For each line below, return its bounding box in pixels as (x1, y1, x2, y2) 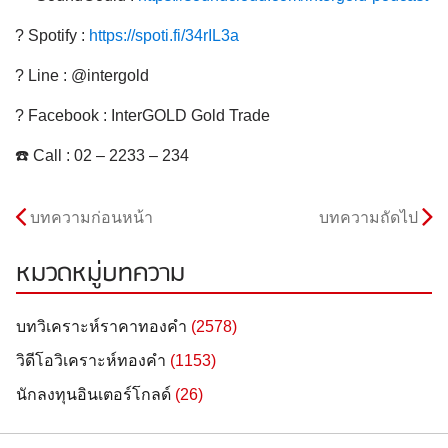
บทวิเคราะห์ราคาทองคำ (16, 318, 187, 336)
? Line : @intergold (15, 67, 149, 85)
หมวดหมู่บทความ (16, 254, 185, 295)
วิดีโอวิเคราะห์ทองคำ (16, 352, 166, 370)
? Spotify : (15, 27, 89, 45)
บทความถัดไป (319, 208, 418, 226)
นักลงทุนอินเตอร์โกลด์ (16, 386, 171, 404)
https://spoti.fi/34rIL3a (89, 27, 239, 45)
